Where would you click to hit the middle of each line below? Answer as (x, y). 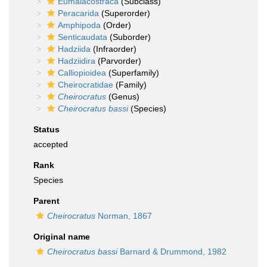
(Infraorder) (114, 49)
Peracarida (78, 13)
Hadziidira (77, 61)
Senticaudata (83, 37)
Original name (62, 237)
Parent (46, 201)
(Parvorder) (118, 61)
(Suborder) (129, 37)
